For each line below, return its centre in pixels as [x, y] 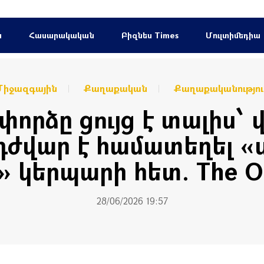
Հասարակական [61, 35]
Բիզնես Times [150, 35]
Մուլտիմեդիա [233, 35]
